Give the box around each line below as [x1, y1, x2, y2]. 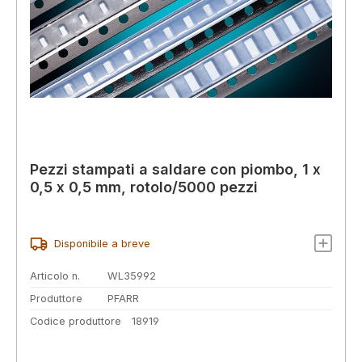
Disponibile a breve [53, 238, 150, 250]
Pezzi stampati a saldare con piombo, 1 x [30, 160, 321, 178]
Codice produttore [30, 314, 121, 327]
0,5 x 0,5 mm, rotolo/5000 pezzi [30, 178, 258, 196]
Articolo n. [30, 270, 80, 283]
